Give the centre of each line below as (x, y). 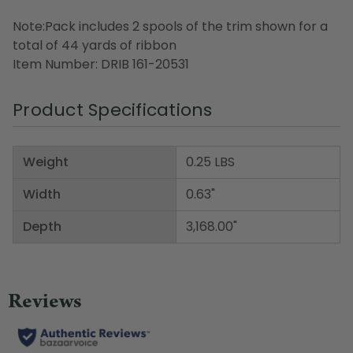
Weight (46, 162)
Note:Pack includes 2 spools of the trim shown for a (170, 26)
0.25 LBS (210, 162)
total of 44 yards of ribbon (95, 45)
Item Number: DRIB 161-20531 (101, 64)
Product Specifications (113, 110)
